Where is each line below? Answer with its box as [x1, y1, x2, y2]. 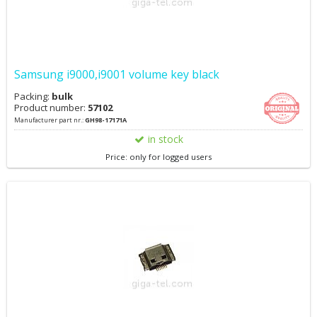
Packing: [14, 90, 52, 103]
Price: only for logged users [105, 151, 212, 162]
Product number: [14, 101, 88, 114]
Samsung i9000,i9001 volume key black [14, 67, 219, 82]
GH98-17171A [85, 115, 127, 125]
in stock [147, 132, 183, 146]
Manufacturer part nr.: [14, 115, 85, 125]
